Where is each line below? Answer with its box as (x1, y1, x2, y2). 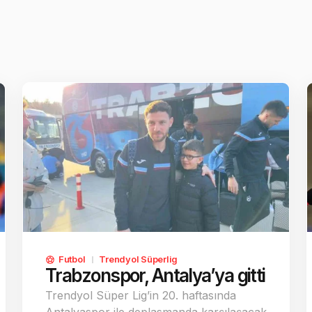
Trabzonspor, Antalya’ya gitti (45, 265, 265, 287)
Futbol (58, 253, 86, 265)
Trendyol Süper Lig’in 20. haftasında (45, 288, 236, 303)
